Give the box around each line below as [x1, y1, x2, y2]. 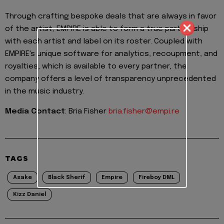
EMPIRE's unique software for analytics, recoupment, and [5, 49, 217, 58]
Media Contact [5, 107, 65, 116]
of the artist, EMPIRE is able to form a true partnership [5, 24, 208, 33]
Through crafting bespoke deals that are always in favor [5, 12, 216, 20]
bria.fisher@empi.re [108, 107, 179, 116]
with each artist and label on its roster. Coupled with [5, 37, 202, 45]
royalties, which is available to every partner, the [5, 62, 187, 70]
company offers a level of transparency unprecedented [5, 74, 216, 83]
